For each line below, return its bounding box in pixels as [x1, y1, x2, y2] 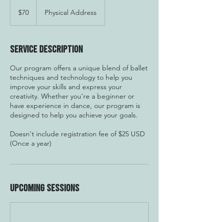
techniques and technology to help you [10, 73, 132, 82]
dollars [10, 11, 25, 16]
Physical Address [45, 8, 97, 17]
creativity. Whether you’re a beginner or [10, 92, 134, 101]
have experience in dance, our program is [10, 101, 140, 110]
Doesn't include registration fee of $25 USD [10, 129, 145, 138]
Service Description [10, 43, 83, 55]
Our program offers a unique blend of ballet [10, 63, 148, 72]
